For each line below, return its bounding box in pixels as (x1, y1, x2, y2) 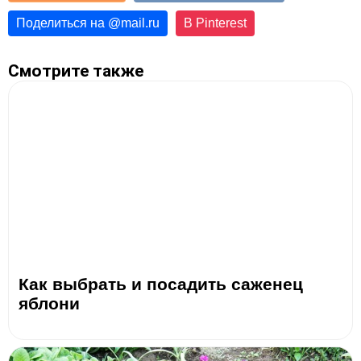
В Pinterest (184, 15, 247, 30)
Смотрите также (8, 60, 143, 81)
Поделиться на (16, 15, 108, 30)
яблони (19, 293, 80, 313)
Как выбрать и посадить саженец (19, 274, 303, 293)
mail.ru (121, 15, 160, 30)
